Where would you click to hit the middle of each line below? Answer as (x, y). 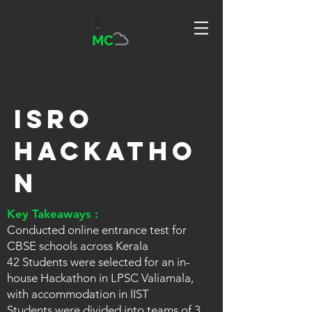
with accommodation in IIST (78, 294)
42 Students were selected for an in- (99, 262)
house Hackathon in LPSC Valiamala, (100, 278)
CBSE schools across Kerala (79, 246)
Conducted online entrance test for (97, 230)
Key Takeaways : (54, 214)
